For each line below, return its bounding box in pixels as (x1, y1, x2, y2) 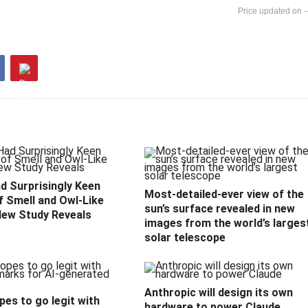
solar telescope (144, 231, 225, 245)
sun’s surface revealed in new (144, 202, 295, 216)
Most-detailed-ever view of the (144, 188, 304, 201)
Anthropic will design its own (144, 286, 293, 300)
